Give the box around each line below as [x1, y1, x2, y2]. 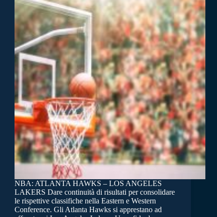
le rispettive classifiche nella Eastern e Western [15, 197, 156, 205]
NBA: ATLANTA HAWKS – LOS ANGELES [15, 179, 162, 188]
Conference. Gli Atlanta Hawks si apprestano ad [15, 205, 162, 214]
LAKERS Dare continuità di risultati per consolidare [15, 188, 175, 197]
